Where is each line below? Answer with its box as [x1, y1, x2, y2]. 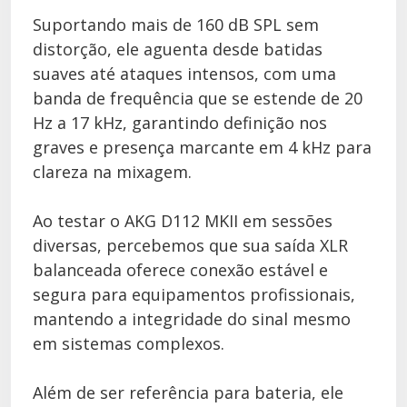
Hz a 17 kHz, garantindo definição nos [33, 112, 327, 134]
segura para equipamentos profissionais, [33, 283, 355, 305]
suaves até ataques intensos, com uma [33, 63, 336, 84]
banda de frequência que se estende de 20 [33, 87, 362, 109]
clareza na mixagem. [33, 161, 192, 183]
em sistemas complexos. [33, 333, 224, 354]
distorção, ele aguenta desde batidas [33, 38, 323, 60]
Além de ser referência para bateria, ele [33, 382, 343, 403]
